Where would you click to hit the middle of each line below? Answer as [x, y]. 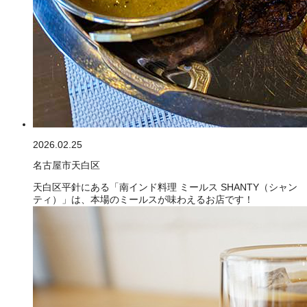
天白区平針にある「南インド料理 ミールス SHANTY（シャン [165, 187]
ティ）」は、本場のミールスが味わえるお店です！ [143, 199]
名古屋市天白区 [66, 165]
